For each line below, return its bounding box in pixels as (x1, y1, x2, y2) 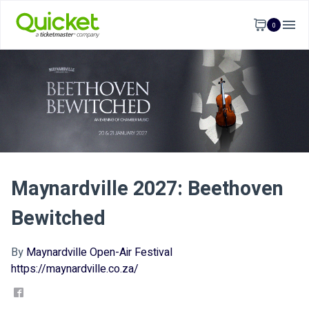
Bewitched (11, 204, 106, 234)
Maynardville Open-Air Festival (26, 243, 172, 261)
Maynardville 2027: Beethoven (11, 175, 283, 204)
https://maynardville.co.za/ (11, 260, 139, 277)
